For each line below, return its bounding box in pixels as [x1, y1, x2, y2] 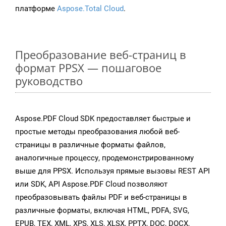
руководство [15, 73, 83, 89]
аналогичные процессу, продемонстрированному [15, 153, 194, 163]
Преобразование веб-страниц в [15, 47, 186, 63]
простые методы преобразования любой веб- [15, 127, 180, 137]
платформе [15, 4, 57, 14]
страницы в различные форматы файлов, [15, 140, 165, 150]
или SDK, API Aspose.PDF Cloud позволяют [15, 180, 167, 189]
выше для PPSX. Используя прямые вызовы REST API [15, 166, 210, 176]
